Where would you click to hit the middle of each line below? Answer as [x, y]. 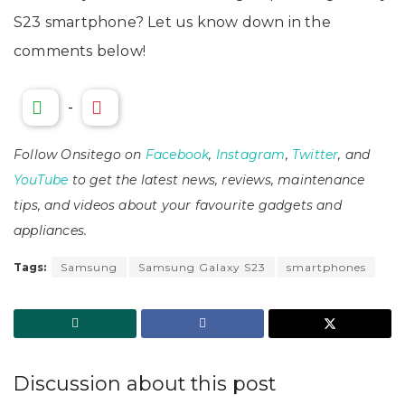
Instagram [250, 154]
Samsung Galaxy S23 [202, 267]
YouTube [41, 179]
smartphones [326, 267]
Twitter [316, 154]
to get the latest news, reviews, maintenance [217, 179]
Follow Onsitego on [80, 154]
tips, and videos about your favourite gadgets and [178, 205]
